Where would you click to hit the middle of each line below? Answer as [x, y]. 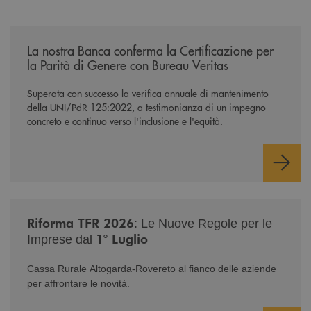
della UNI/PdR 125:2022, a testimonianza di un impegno [146, 107]
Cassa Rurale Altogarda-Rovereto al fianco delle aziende [152, 268]
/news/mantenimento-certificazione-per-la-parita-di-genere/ [136, 32]
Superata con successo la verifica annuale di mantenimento [148, 93]
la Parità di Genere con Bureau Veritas [128, 65]
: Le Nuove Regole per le [203, 223]
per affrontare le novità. [78, 283]
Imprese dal [61, 239]
